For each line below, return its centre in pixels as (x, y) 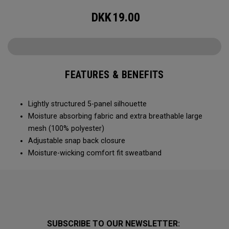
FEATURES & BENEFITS (114, 75)
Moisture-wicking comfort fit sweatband (96, 153)
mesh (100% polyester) (67, 129)
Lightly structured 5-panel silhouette (89, 104)
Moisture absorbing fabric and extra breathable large (115, 116)
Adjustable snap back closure (78, 141)
